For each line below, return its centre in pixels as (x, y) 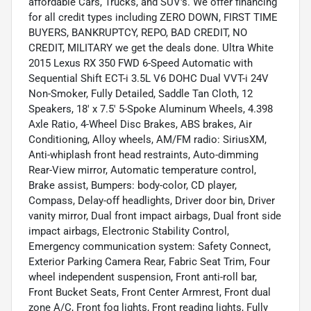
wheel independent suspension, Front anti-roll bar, (143, 277)
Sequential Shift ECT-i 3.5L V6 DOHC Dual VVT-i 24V (149, 79)
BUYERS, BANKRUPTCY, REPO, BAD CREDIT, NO (138, 33)
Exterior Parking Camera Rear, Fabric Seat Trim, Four (149, 262)
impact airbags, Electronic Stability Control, (129, 232)
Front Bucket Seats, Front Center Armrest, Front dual (150, 293)
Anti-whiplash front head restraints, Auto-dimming (143, 155)
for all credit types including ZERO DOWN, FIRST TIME (153, 18)
